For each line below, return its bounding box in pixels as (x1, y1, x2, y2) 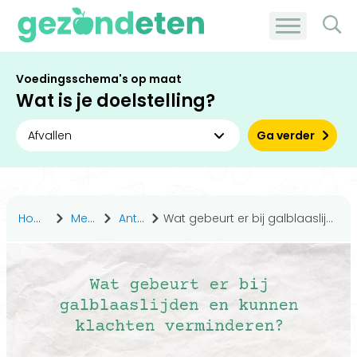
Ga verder (257, 127, 316, 143)
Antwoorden (119, 210, 137, 226)
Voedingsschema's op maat (16, 71, 182, 87)
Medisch (71, 210, 88, 226)
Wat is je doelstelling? (16, 88, 215, 113)
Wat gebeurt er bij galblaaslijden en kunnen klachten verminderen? (163, 210, 326, 226)
